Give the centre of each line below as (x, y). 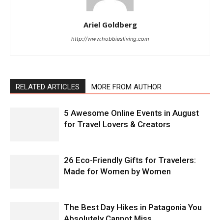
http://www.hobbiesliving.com (110, 39)
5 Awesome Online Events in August (131, 113)
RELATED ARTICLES (48, 87)
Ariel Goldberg (110, 25)
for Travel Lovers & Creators (117, 124)
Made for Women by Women (117, 171)
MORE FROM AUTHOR (126, 87)
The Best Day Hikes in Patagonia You (133, 207)
